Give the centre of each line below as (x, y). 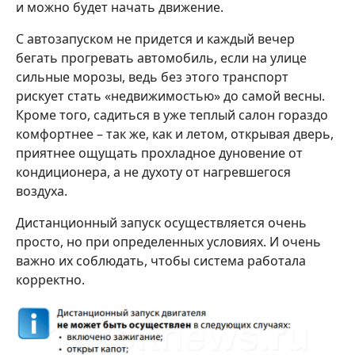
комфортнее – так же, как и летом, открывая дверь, (175, 134)
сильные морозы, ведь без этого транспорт (152, 77)
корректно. (50, 280)
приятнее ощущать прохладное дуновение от (159, 153)
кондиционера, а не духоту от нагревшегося (153, 172)
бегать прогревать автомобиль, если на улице (161, 58)
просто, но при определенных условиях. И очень (168, 242)
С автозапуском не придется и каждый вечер (155, 39)
